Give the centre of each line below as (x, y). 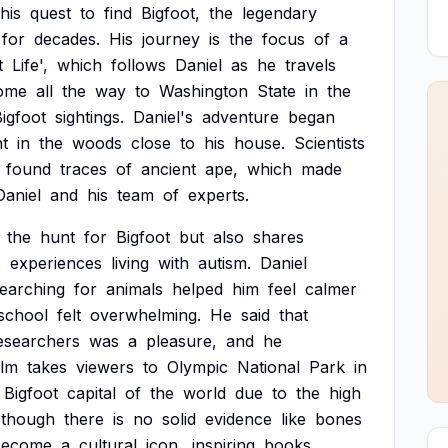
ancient (168, 169)
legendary (279, 13)
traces (83, 169)
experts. (218, 195)
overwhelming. (145, 315)
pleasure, (181, 341)
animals (134, 289)
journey (171, 39)
